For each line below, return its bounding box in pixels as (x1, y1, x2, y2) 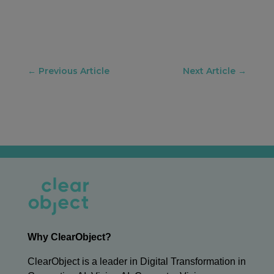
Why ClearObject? (27, 232, 111, 243)
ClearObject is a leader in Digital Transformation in (27, 256, 246, 267)
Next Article (183, 65, 236, 76)
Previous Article (38, 65, 109, 76)
